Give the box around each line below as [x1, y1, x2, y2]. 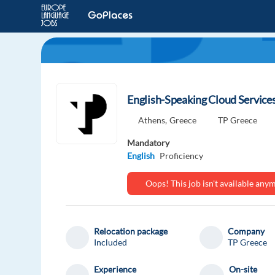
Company [228, 226, 265, 237]
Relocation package [94, 226, 168, 237]
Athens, [138, 115, 168, 126]
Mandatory [127, 137, 170, 149]
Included [94, 237, 128, 248]
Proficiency [160, 150, 204, 161]
